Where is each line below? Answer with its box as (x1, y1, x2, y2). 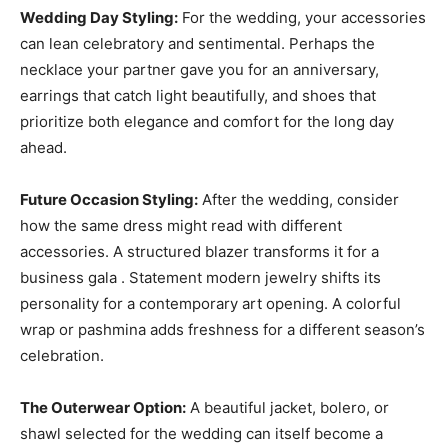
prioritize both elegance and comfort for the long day (20, 112, 394, 131)
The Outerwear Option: (20, 398, 186, 417)
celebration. (20, 346, 104, 365)
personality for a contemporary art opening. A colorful (20, 294, 401, 313)
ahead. (20, 138, 67, 157)
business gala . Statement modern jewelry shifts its (20, 268, 381, 287)
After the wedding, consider (198, 190, 399, 209)
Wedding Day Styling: (20, 8, 178, 27)
